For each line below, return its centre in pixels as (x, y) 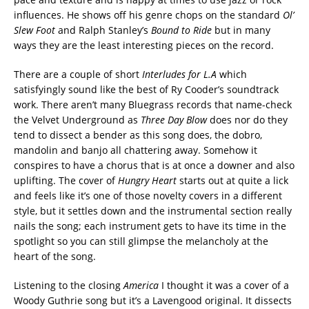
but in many (242, 30)
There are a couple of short (78, 74)
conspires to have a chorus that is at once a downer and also (154, 165)
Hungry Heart (149, 180)
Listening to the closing (69, 285)
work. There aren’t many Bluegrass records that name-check (153, 104)
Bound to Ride (183, 30)
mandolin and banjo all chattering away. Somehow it (136, 150)
